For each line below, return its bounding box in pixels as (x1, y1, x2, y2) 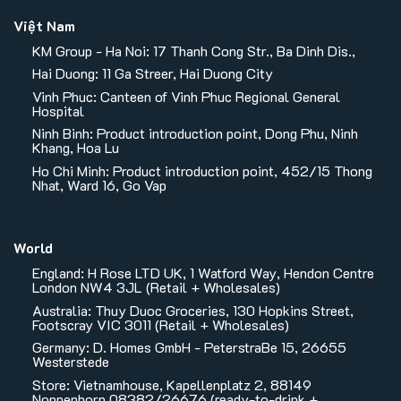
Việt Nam (13, 15, 75, 35)
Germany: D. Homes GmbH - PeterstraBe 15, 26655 (31, 337, 346, 357)
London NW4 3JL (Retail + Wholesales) (31, 277, 280, 297)
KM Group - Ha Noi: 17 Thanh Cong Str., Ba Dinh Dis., (31, 40, 355, 60)
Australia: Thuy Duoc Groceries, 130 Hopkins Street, (31, 300, 354, 320)
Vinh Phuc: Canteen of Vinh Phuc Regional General (31, 86, 340, 106)
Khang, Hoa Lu (31, 138, 119, 158)
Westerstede (31, 352, 109, 371)
